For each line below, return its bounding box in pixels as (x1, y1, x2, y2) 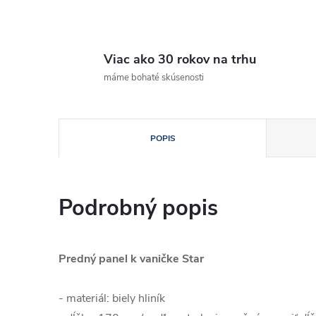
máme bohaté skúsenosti (104, 71, 204, 84)
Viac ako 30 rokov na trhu (104, 51, 256, 68)
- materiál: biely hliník (59, 291, 165, 306)
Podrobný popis (59, 193, 218, 223)
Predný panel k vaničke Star (59, 251, 204, 267)
